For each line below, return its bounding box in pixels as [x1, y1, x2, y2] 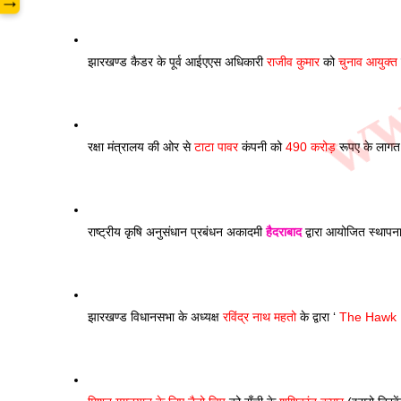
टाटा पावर [194, 140, 238, 154]
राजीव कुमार [267, 55, 320, 69]
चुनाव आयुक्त [338, 55, 397, 69]
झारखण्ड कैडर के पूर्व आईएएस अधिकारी [88, 55, 267, 69]
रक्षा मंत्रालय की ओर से [88, 140, 194, 154]
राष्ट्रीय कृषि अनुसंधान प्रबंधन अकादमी [88, 225, 266, 239]
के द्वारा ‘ [296, 310, 339, 324]
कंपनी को [238, 140, 286, 154]
